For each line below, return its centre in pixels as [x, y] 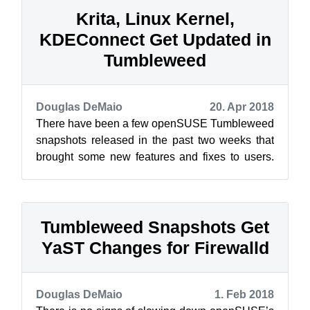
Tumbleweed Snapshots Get [155, 227]
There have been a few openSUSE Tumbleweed [155, 124]
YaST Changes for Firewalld [155, 248]
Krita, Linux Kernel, [155, 19]
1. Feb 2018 [244, 294]
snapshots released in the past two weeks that [155, 140]
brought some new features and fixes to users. [155, 157]
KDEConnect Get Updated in [155, 39]
